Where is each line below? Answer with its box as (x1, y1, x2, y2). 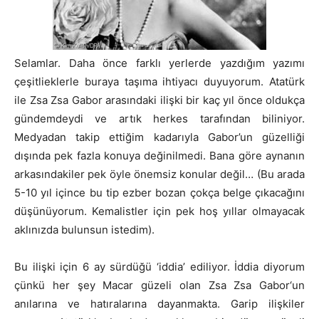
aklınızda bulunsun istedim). (14, 222, 155, 236)
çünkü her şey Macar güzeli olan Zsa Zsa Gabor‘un (14, 278, 305, 292)
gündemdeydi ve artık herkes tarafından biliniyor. (14, 111, 305, 125)
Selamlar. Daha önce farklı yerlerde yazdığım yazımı (14, 56, 305, 70)
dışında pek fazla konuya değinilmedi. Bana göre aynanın (14, 148, 305, 162)
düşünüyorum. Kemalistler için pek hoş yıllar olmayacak (14, 204, 305, 218)
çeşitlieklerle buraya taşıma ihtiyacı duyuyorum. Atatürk (14, 74, 305, 88)
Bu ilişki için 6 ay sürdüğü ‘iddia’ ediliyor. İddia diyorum (14, 259, 305, 273)
